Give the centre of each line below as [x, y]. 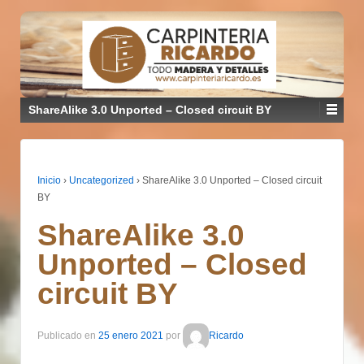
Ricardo [226, 336]
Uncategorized [102, 180]
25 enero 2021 [131, 336]
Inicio [49, 180]
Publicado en [68, 336]
